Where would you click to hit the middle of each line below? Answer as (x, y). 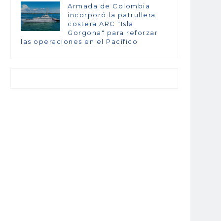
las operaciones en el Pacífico (79, 42)
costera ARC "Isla (101, 24)
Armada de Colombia (109, 6)
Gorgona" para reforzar (113, 33)
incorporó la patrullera (112, 15)
